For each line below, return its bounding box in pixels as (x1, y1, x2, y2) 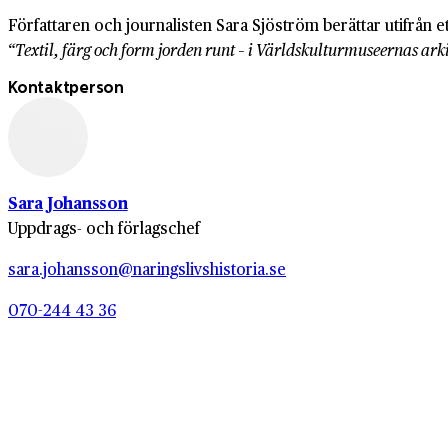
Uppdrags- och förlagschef (8, 216, 200, 240)
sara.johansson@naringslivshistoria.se (8, 257, 286, 281)
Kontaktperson (8, 78, 124, 98)
